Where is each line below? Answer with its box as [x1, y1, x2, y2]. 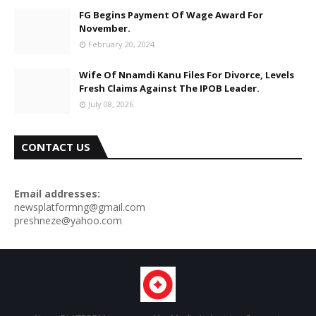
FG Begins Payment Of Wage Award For [79, 8, 263, 21]
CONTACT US [21, 140, 90, 154]
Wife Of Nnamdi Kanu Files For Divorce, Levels [79, 68, 294, 81]
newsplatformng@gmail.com [14, 200, 145, 214]
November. [79, 22, 130, 35]
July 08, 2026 [88, 99, 133, 109]
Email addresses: [14, 187, 100, 200]
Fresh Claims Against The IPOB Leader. [79, 82, 260, 95]
